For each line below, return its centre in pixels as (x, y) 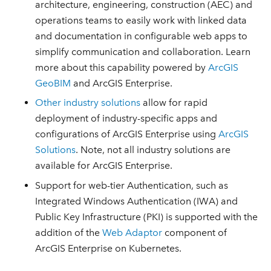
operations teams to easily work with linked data (141, 20)
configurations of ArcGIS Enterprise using (127, 134)
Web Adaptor (132, 232)
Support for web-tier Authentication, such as (132, 185)
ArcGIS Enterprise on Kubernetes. (109, 248)
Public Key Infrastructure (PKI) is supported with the (147, 217)
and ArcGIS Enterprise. (122, 83)
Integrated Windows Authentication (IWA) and (137, 201)
